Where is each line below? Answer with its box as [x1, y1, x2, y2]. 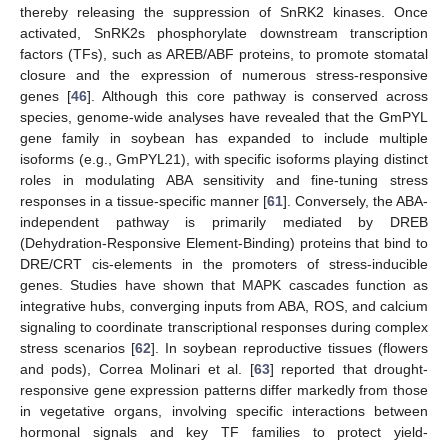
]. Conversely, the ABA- [283, 192, 428, 209]
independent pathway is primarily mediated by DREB [20, 213, 428, 230]
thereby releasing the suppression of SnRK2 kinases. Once [20, 3, 428, 20]
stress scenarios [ [20, 339, 135, 356]
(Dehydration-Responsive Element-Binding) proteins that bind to [20, 234, 428, 251]
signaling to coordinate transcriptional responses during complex [20, 318, 428, 335]
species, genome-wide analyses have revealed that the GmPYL [20, 108, 428, 125]
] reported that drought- [269, 360, 429, 377]
